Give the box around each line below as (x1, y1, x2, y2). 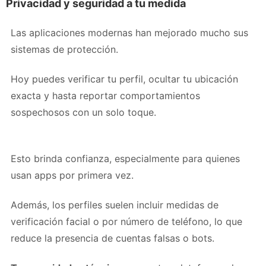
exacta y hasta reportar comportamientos (11, 89, 200, 102)
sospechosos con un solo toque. (11, 106, 156, 118)
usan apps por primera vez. (11, 169, 134, 181)
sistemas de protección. (11, 43, 118, 55)
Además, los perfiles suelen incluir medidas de (11, 198, 218, 211)
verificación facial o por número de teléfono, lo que (11, 215, 242, 227)
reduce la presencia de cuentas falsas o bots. (11, 232, 214, 244)
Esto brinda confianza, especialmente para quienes (11, 152, 240, 164)
